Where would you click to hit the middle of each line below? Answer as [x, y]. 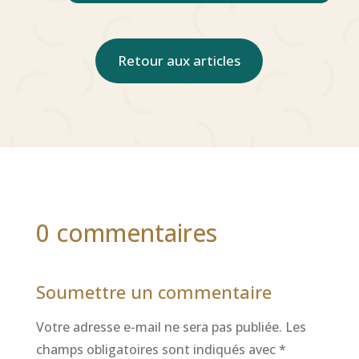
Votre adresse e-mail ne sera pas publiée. [159, 327]
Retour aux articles [179, 60]
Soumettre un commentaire [153, 291]
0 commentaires [126, 232]
